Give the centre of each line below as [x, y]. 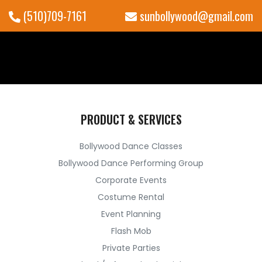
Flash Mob [131, 231]
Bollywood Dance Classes [131, 146]
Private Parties [131, 248]
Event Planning [131, 214]
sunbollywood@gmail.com [195, 16]
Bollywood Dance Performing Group [131, 163]
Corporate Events [131, 180]
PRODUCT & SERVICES [131, 119]
